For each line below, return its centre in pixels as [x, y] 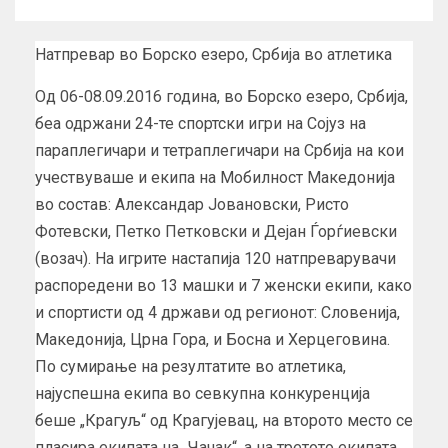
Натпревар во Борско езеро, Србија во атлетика [213, 54]
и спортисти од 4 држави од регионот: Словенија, [217, 312]
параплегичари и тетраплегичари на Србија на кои [219, 150]
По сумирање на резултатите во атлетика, [190, 366]
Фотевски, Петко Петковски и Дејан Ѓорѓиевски [216, 231]
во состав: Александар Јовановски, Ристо [192, 204]
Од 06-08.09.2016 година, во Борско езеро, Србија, [221, 96]
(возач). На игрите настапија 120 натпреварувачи [215, 258]
